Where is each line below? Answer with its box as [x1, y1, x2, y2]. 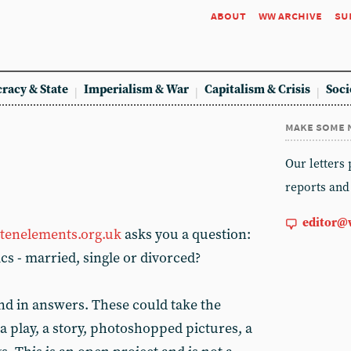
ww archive [259, 8, 322, 23]
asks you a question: [125, 226, 251, 244]
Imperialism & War [84, 82, 189, 97]
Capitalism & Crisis [204, 82, 310, 97]
